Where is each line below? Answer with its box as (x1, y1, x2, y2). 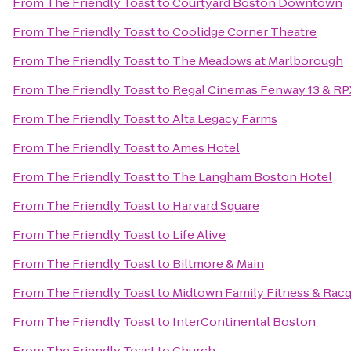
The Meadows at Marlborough (172, 52, 343, 69)
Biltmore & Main (172, 255, 264, 272)
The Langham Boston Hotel (172, 168, 332, 185)
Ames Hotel (172, 139, 240, 156)
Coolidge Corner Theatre (172, 24, 317, 40)
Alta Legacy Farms (172, 110, 277, 127)
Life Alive (172, 226, 226, 243)
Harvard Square (172, 197, 259, 214)
